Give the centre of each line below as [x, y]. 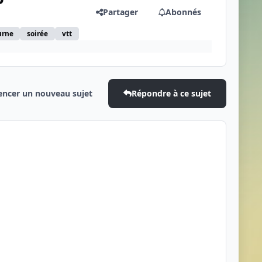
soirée [38, 34]
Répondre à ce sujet [171, 94]
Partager [120, 12]
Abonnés [184, 12]
